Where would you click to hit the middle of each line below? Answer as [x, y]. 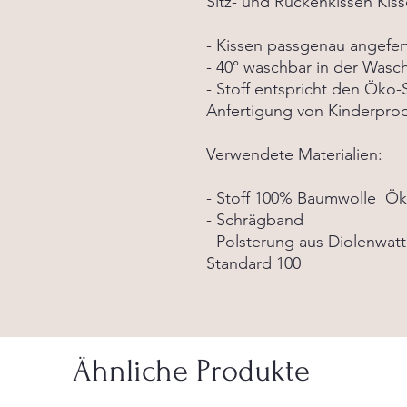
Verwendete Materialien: [294, 154]
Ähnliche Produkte [191, 371]
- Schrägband [257, 220]
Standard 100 [253, 263]
